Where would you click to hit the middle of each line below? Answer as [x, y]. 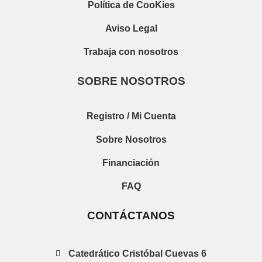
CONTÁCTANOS [131, 216]
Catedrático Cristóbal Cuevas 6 [138, 254]
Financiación [131, 163]
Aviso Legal [131, 29]
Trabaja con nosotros [131, 52]
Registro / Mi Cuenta [131, 116]
